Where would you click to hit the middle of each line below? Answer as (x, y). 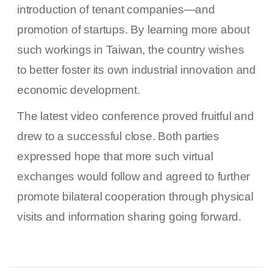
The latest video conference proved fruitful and (136, 116)
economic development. (79, 90)
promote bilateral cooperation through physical (135, 197)
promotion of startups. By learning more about (133, 30)
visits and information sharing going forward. (129, 217)
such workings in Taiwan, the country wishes (131, 50)
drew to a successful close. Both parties (118, 136)
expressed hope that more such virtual (115, 157)
